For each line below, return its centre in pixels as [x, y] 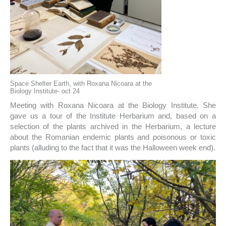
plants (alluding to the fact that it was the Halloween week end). [113, 148]
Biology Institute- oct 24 [45, 91]
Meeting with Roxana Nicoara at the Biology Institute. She [113, 105]
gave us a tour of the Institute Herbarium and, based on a [113, 116]
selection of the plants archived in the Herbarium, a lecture [113, 127]
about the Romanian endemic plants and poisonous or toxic [113, 137]
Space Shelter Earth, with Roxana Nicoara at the [81, 83]
